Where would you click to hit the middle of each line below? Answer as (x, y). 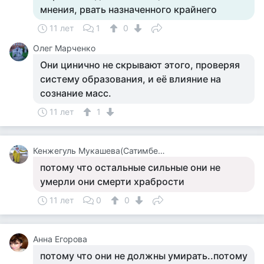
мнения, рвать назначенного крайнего (128, 9)
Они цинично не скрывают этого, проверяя (140, 65)
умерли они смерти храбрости (112, 181)
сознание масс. (76, 93)
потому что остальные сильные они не (130, 167)
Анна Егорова (60, 239)
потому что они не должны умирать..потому (144, 256)
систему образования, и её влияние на (131, 79)
